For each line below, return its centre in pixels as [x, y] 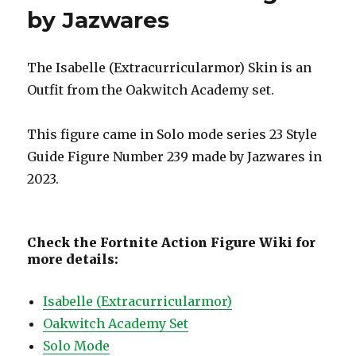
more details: [73, 259]
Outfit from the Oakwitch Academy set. [151, 89]
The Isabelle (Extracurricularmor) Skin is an [170, 67]
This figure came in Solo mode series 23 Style [172, 134]
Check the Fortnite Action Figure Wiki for [172, 242]
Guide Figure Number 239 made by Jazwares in [175, 156]
